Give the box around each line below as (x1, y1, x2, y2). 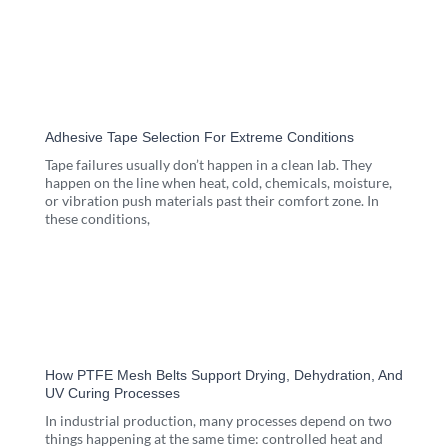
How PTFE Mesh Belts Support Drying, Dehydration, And (45, 367, 403, 384)
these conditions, (45, 209, 150, 227)
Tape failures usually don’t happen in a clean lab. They (45, 155, 372, 173)
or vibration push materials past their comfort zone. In (45, 191, 379, 209)
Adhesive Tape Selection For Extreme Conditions (45, 128, 354, 145)
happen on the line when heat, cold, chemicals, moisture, (45, 173, 392, 191)
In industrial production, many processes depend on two (45, 412, 392, 430)
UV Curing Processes (45, 385, 180, 402)
